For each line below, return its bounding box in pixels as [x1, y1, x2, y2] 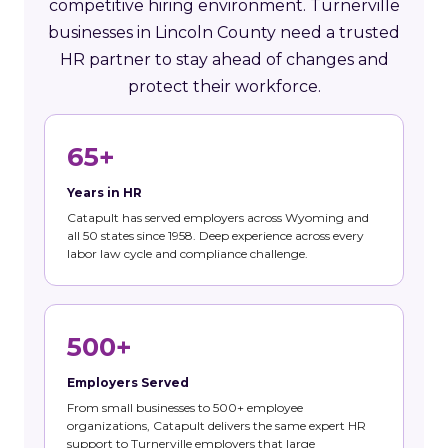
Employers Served [67, 374, 189, 390]
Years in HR [67, 184, 142, 200]
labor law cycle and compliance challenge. [67, 245, 308, 261]
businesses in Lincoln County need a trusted [48, 22, 400, 42]
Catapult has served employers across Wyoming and [67, 209, 369, 225]
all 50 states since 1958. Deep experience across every [67, 227, 364, 243]
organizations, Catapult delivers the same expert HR [67, 417, 366, 433]
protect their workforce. [127, 76, 321, 96]
